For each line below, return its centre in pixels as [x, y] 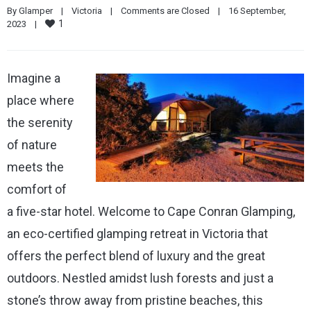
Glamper [36, 10]
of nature [32, 144]
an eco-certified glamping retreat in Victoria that [137, 233]
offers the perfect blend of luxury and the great [136, 255]
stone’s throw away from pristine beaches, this [135, 300]
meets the [35, 167]
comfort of [37, 189]
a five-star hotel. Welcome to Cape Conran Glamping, [151, 211]
